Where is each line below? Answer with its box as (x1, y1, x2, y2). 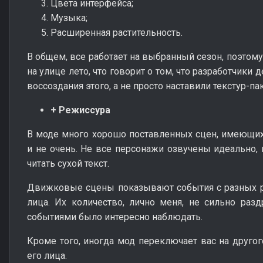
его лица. (27, 249, 67, 261)
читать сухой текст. (27, 157, 109, 169)
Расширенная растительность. (50, 26, 183, 38)
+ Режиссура (50, 104, 110, 116)
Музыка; (50, 12, 87, 23)
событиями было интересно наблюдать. (27, 211, 203, 222)
